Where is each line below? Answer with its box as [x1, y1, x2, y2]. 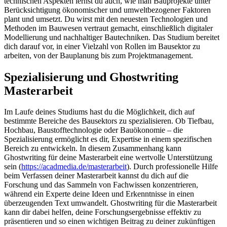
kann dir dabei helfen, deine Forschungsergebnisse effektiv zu [4, 208, 201, 217]
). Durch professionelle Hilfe [127, 162, 218, 171]
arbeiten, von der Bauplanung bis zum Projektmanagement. [4, 51, 193, 60]
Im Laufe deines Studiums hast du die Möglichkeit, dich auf [4, 107, 195, 117]
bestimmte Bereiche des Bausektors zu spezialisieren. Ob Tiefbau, [4, 117, 214, 126]
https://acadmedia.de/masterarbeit [21, 162, 127, 171]
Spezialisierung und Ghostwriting [4, 70, 178, 84]
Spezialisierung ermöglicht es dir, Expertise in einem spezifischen [4, 135, 212, 144]
